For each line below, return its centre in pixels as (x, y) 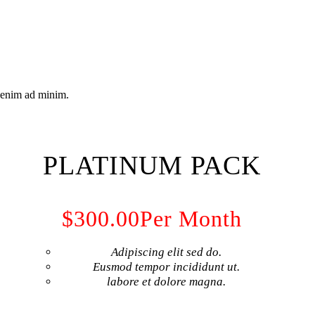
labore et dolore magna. (166, 281)
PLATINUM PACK (152, 165)
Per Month (191, 218)
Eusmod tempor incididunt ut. (166, 266)
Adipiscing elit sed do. (166, 252)
